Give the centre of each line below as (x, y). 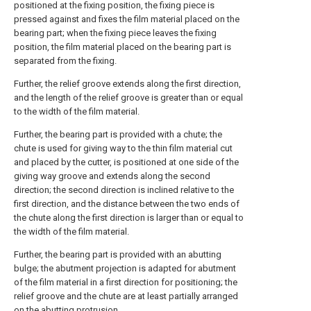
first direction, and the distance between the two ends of (127, 204)
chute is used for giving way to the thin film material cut (123, 148)
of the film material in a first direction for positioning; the (126, 282)
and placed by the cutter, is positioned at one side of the (126, 162)
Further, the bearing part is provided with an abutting (118, 254)
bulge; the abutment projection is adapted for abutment (125, 268)
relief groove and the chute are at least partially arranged (126, 296)
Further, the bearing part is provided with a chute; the (118, 134)
